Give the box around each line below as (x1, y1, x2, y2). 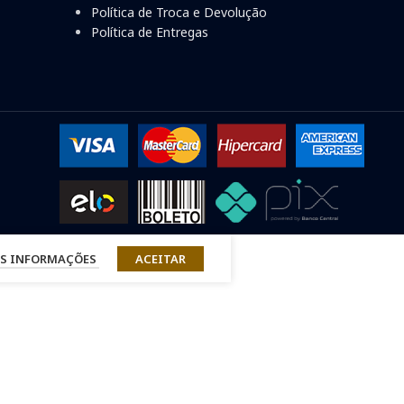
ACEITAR (135, 250, 186, 267)
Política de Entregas (91, 23, 209, 41)
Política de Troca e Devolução (91, 4, 268, 22)
